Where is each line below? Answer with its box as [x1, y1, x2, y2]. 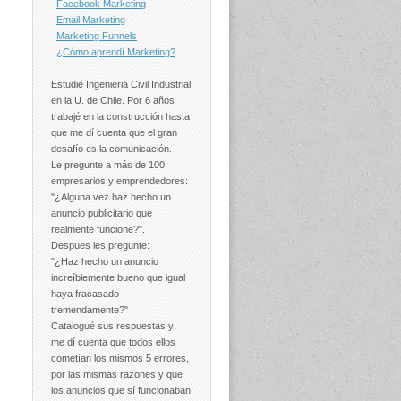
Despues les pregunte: [51, 240, 149, 252]
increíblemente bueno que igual [51, 272, 185, 284]
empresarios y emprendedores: [51, 175, 188, 187]
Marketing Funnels [56, 30, 137, 42]
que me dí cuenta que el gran [51, 127, 177, 139]
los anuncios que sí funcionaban [51, 385, 191, 397]
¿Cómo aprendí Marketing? [56, 47, 175, 58]
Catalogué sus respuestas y [51, 320, 174, 332]
